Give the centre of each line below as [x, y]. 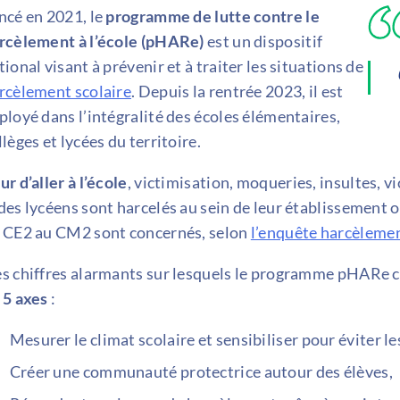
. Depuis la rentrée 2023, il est [237, 91]
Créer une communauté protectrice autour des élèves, [201, 371]
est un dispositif [263, 41]
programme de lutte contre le [212, 16]
